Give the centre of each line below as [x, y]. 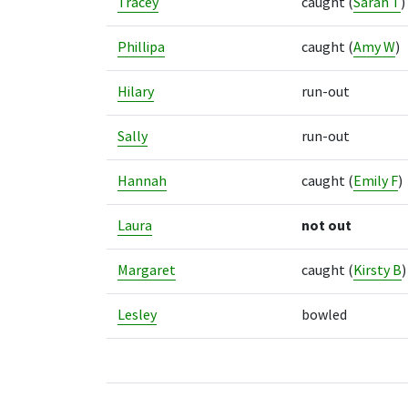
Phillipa [141, 47]
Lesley [137, 315]
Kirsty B [377, 270]
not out [326, 226]
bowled [324, 315]
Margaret [147, 270]
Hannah [142, 181]
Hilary [136, 92]
